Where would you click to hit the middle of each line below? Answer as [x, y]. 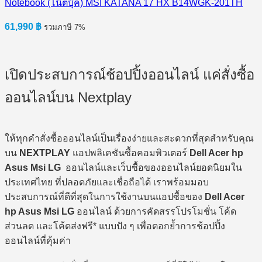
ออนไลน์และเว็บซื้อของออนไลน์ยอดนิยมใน [153, 167]
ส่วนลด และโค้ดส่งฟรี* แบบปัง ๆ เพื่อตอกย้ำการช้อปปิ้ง [115, 226]
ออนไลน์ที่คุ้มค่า [38, 240]
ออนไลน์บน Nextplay [68, 98]
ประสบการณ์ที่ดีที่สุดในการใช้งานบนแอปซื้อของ [105, 196]
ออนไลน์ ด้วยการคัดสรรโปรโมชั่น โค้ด [155, 211]
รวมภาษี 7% [65, 27]
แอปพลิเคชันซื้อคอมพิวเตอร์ [130, 153]
